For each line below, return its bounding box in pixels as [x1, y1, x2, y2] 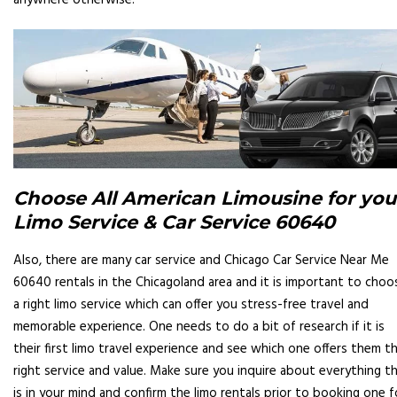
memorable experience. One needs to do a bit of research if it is [13, 315, 385, 338]
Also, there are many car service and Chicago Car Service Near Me [13, 249, 389, 271]
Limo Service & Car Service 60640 [13, 210, 335, 233]
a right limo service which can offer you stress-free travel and [13, 293, 369, 315]
